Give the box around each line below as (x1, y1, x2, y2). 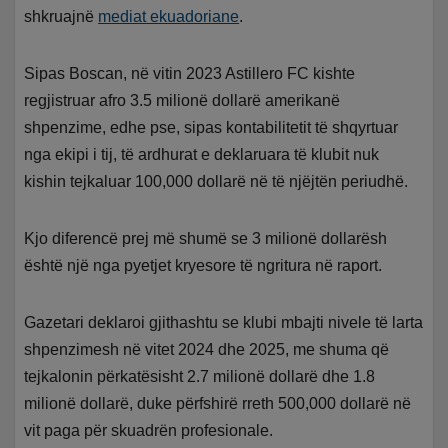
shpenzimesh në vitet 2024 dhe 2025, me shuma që (24, 341, 390, 359)
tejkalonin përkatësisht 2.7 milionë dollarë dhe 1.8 (24, 368, 376, 386)
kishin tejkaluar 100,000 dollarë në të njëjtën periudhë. (24, 173, 409, 191)
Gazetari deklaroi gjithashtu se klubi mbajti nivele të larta (24, 314, 424, 332)
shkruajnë (24, 8, 99, 26)
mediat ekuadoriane (98, 8, 240, 26)
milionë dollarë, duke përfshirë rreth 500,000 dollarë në (24, 395, 412, 413)
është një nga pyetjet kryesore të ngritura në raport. (24, 257, 383, 275)
